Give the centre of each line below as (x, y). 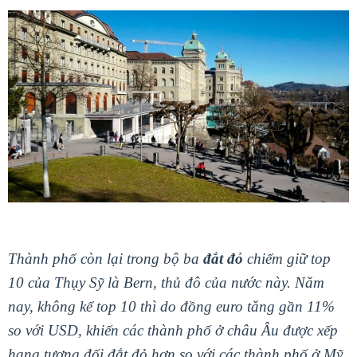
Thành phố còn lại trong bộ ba (106, 258)
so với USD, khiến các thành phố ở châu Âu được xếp (173, 330)
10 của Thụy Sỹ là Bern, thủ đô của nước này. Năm (166, 282)
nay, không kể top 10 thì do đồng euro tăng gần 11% (171, 306)
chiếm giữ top (287, 258)
